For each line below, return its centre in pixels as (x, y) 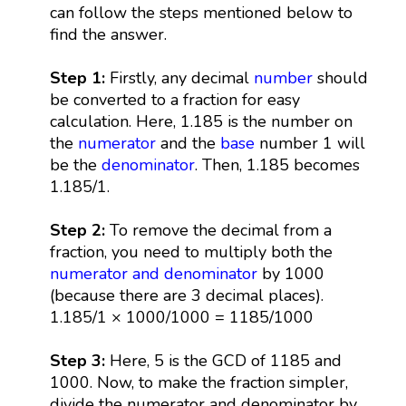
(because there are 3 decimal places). (186, 295)
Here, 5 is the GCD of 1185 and (225, 360)
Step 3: (79, 360)
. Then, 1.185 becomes (277, 164)
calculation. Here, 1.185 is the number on (201, 121)
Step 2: (77, 230)
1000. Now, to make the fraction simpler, (198, 382)
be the (75, 164)
